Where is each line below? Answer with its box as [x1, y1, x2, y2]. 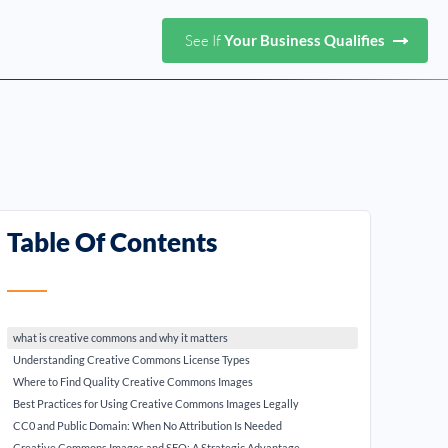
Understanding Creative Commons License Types [13, 353, 251, 366]
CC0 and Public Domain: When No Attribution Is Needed [13, 419, 283, 432]
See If [185, 30, 224, 50]
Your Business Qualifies [224, 30, 388, 49]
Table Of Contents [7, 226, 218, 258]
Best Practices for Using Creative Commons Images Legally [13, 397, 300, 410]
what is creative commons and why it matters [13, 331, 229, 344]
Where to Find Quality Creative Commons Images [13, 375, 254, 388]
